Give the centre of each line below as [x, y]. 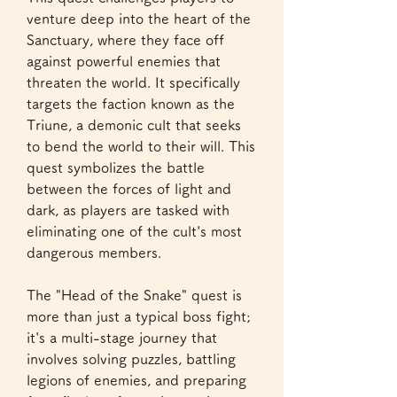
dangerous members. [94, 253]
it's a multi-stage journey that [122, 338]
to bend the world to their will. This [141, 146]
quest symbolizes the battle [116, 167]
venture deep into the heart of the [139, 19]
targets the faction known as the [131, 104]
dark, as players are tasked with [128, 210]
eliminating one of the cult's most [134, 231]
